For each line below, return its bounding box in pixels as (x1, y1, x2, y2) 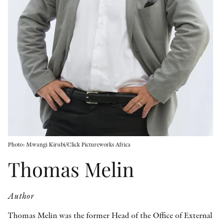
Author (8, 190, 35, 201)
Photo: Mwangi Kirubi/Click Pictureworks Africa (8, 141, 131, 148)
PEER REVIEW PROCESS (133, 82, 205, 89)
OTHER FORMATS (153, 13, 205, 20)
